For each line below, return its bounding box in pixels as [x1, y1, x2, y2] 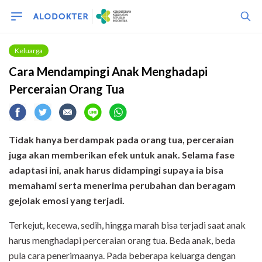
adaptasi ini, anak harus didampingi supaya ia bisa [9, 164, 223, 175]
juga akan [9, 149, 50, 160]
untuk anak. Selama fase [130, 149, 235, 160]
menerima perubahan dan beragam [82, 180, 236, 191]
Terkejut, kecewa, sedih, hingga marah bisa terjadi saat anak [9, 219, 246, 230]
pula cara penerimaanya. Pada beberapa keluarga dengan [9, 250, 236, 261]
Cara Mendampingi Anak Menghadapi [9, 64, 208, 78]
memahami [9, 180, 58, 191]
